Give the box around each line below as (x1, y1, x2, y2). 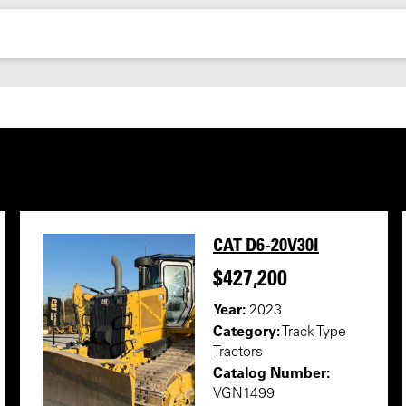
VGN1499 (213, 387, 275, 401)
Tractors (213, 345, 263, 360)
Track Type (280, 325, 346, 340)
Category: (213, 322, 280, 340)
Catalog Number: (213, 363, 330, 382)
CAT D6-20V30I (213, 234, 319, 256)
